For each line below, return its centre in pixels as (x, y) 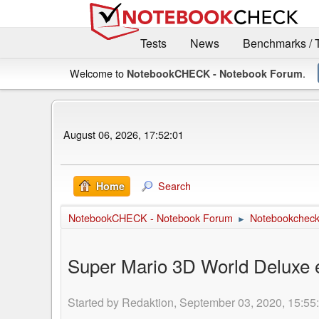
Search (174, 185)
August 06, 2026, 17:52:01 (124, 135)
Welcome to (98, 73)
